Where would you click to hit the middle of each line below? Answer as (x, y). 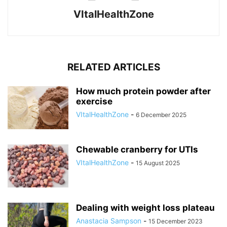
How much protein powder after (143, 91)
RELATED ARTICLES (113, 67)
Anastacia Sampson (109, 221)
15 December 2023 (176, 221)
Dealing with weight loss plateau (145, 208)
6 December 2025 (161, 115)
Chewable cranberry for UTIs (137, 150)
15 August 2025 (158, 163)
